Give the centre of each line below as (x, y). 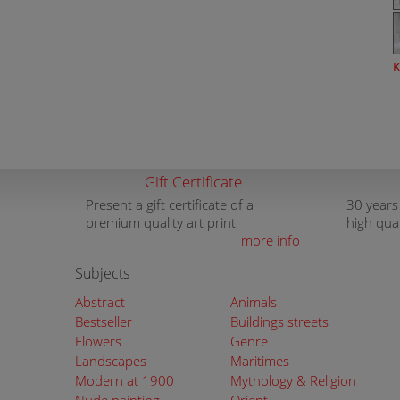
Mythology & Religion (293, 380)
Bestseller (104, 321)
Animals (253, 302)
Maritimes (259, 361)
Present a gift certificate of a (170, 204)
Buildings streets (279, 321)
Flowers (98, 341)
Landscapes (111, 361)
